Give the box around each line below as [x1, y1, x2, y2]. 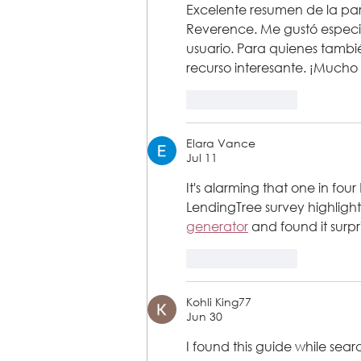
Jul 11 [186, 150, 218, 166]
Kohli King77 [186, 294, 251, 310]
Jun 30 [186, 309, 222, 325]
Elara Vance [186, 135, 255, 151]
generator [186, 218, 248, 235]
